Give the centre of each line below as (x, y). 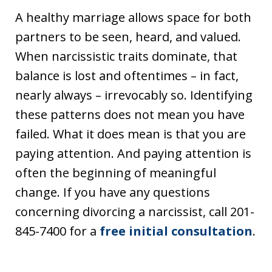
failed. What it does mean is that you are (131, 134)
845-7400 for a (57, 231)
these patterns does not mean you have (130, 115)
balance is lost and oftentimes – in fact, (127, 76)
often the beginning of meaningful (116, 173)
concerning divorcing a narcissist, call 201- (135, 212)
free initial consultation (176, 231)
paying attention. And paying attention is (133, 154)
